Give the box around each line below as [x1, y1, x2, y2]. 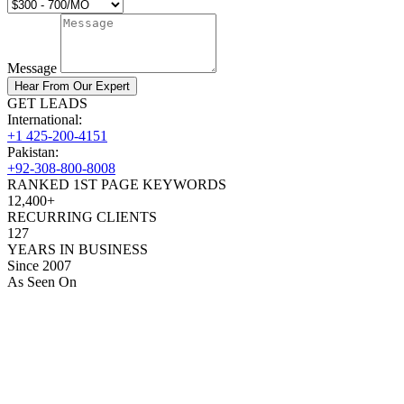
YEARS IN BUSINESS [7, 242, 148, 258]
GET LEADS [7, 96, 87, 112]
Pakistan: [7, 144, 59, 161]
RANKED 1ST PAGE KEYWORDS [7, 177, 226, 193]
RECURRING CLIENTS [7, 209, 157, 225]
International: [7, 112, 82, 128]
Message [7, 60, 60, 77]
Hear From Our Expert [14, 79, 130, 94]
